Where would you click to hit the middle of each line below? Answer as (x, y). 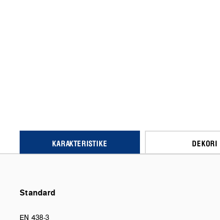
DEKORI (205, 143)
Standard (38, 192)
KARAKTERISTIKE (80, 143)
